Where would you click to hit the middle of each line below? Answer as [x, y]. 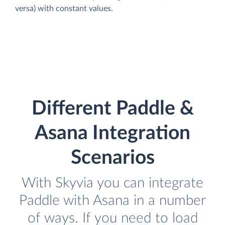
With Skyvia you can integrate [113, 183]
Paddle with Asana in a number [113, 201]
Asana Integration [113, 134]
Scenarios [113, 158]
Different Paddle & [113, 109]
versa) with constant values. [64, 8]
